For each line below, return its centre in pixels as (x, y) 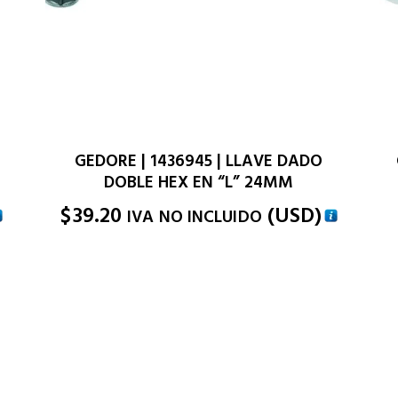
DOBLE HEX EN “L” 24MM (199, 183)
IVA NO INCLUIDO (195, 218)
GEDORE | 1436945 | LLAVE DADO (199, 162)
